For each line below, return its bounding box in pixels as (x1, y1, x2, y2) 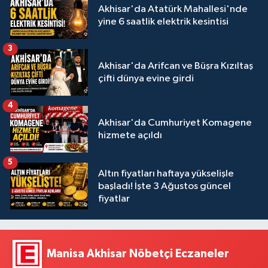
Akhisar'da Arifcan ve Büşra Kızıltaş (98, 61, 253, 72)
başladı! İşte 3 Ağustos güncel (98, 181, 231, 191)
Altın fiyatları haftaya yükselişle (98, 168, 234, 179)
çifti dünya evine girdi (98, 74, 194, 84)
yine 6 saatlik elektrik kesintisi (98, 17, 229, 28)
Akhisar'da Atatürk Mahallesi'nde (98, 4, 248, 15)
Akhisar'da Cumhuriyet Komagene (98, 118, 252, 129)
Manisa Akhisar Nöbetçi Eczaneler (47, 248, 230, 260)
